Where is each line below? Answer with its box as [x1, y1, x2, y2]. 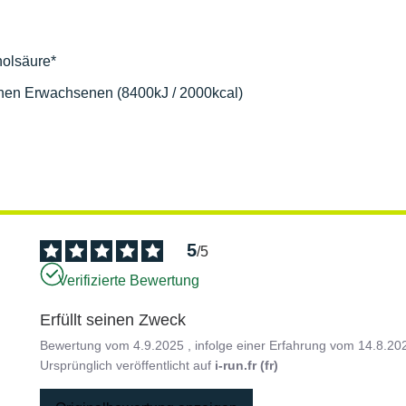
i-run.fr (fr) [215, 357, 279, 372]
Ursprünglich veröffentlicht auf [40, 357, 216, 372]
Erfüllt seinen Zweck [40, 310, 187, 329]
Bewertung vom [40, 337, 134, 353]
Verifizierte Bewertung [58, 273, 200, 289]
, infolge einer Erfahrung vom [188, 337, 359, 353]
